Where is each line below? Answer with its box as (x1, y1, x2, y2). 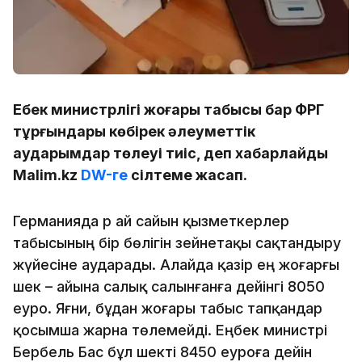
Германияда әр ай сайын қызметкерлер (13, 212, 289, 229)
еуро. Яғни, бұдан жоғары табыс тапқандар (13, 299, 322, 317)
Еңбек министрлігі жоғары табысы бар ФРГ (13, 100, 324, 118)
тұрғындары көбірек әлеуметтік (13, 122, 255, 140)
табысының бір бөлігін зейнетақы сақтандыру (13, 234, 341, 251)
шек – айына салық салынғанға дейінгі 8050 (13, 277, 325, 295)
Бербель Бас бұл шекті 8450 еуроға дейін (13, 343, 312, 360)
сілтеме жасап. (131, 166, 247, 183)
